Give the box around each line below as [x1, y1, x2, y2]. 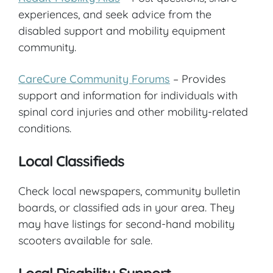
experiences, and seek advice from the [18, 7, 211, 21]
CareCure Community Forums [18, 71, 170, 86]
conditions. [18, 121, 71, 135]
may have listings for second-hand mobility [18, 216, 235, 231]
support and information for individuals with [18, 88, 238, 102]
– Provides [170, 71, 225, 86]
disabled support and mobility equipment [18, 23, 225, 38]
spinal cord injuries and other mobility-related [18, 104, 248, 119]
